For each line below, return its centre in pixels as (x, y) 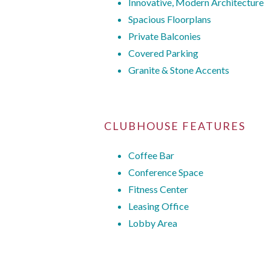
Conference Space (166, 172)
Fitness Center (158, 189)
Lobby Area (153, 223)
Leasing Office (158, 206)
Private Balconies (165, 36)
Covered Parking (163, 53)
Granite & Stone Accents (179, 70)
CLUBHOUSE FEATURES (175, 126)
